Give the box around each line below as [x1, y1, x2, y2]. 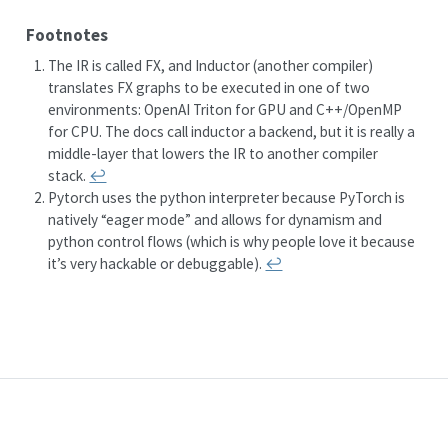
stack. [48, 166, 87, 186]
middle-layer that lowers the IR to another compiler [48, 144, 379, 164]
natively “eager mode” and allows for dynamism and [48, 210, 383, 230]
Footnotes [25, 23, 108, 46]
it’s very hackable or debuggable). [48, 254, 263, 274]
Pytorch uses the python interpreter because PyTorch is [48, 188, 406, 208]
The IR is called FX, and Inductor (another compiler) [48, 56, 374, 76]
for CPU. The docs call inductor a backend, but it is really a [48, 122, 416, 142]
